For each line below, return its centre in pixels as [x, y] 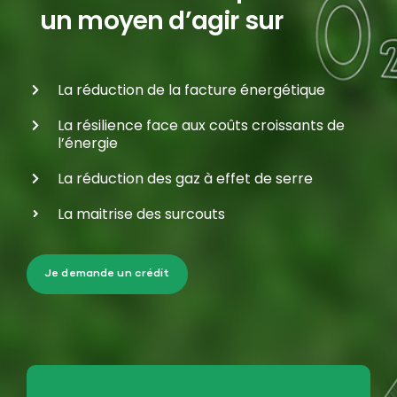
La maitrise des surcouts [141, 214]
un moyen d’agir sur [162, 21]
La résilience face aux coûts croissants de [201, 125]
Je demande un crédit [107, 274]
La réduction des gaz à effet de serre [185, 179]
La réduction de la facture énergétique [191, 90]
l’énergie [88, 143]
